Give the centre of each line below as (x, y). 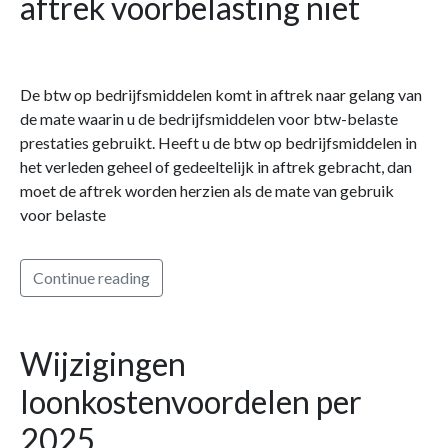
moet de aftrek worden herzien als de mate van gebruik (207, 190)
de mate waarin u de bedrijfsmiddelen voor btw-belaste (209, 118)
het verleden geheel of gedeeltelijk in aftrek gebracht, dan (216, 166)
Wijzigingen (103, 363)
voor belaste (63, 214)
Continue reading (91, 277)
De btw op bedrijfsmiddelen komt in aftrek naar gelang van (221, 94)
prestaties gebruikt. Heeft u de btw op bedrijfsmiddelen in (218, 142)
